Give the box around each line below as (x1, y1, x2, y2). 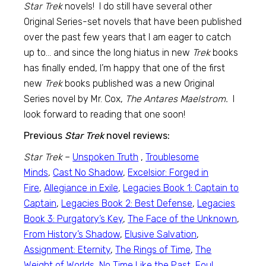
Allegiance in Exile (44, 182, 119, 194)
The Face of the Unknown (128, 213, 237, 224)
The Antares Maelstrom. (125, 93, 229, 104)
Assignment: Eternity (24, 244, 111, 255)
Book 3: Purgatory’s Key (24, 213, 123, 224)
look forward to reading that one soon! (24, 109, 186, 120)
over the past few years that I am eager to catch (24, 31, 232, 43)
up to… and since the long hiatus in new (24, 47, 193, 58)
